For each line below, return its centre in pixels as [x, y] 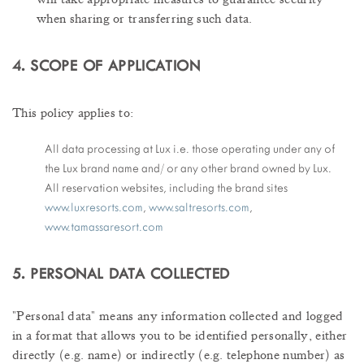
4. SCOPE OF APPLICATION [106, 66]
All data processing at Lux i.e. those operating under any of [190, 149]
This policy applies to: [74, 113]
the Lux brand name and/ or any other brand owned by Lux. [188, 169]
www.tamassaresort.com [104, 227]
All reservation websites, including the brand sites [166, 188]
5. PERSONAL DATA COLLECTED [121, 274]
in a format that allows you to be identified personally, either [180, 336]
